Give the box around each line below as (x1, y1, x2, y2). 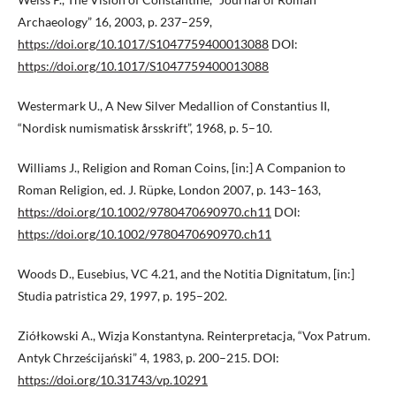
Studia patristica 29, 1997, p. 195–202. (18, 288, 227, 304)
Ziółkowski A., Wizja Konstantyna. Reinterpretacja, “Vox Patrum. (18, 328, 370, 344)
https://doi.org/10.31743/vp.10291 (18, 372, 208, 388)
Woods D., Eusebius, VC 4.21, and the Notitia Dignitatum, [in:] (18, 266, 354, 282)
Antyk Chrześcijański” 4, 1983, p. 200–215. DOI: (18, 350, 279, 366)
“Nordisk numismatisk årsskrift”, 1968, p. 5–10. (18, 120, 272, 136)
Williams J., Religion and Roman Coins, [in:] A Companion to (18, 160, 346, 176)
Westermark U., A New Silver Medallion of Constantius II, (18, 98, 330, 114)
